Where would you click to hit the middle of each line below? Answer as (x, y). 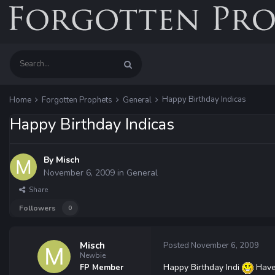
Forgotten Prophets (78, 100)
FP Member (102, 268)
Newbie (93, 255)
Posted (177, 246)
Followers (37, 208)
